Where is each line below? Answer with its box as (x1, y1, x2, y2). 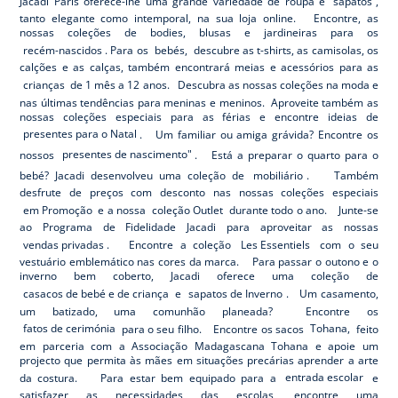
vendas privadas (22, 236, 104, 252)
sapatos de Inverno (188, 286, 283, 302)
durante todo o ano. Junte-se (226, 202, 379, 218)
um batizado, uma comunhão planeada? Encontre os (20, 303, 378, 319)
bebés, (154, 42, 187, 58)
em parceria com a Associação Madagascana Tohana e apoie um (20, 338, 378, 354)
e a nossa (95, 202, 149, 218)
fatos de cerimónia (22, 321, 115, 337)
